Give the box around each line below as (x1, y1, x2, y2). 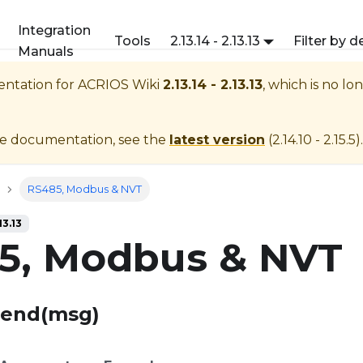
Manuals (18, 44, 75, 59)
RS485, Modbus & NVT (27, 183, 142, 196)
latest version (169, 132, 265, 147)
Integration (18, 23, 92, 38)
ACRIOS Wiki (78, 77, 160, 92)
